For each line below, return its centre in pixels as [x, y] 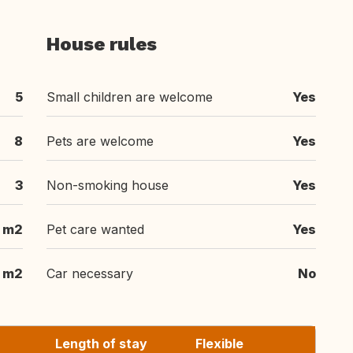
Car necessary [90, 273]
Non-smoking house [108, 185]
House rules [102, 44]
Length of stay [101, 344]
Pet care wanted [95, 229]
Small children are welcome [130, 97]
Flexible [219, 344]
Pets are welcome [100, 141]
